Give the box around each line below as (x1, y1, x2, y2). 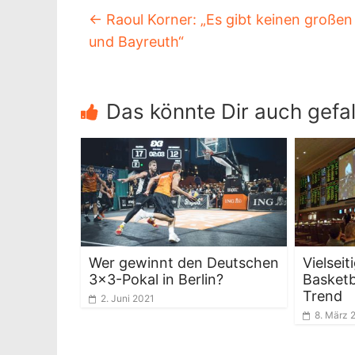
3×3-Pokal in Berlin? (89, 270, 223, 288)
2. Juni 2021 (101, 292, 155, 304)
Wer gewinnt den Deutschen (89, 254, 279, 271)
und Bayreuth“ (89, 33, 184, 50)
